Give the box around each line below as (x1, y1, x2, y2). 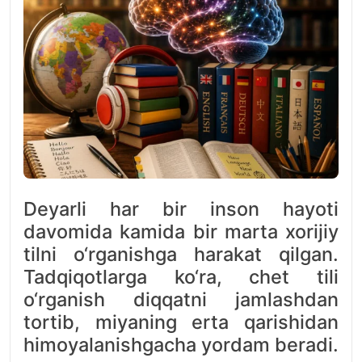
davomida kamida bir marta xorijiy (23, 220, 339, 243)
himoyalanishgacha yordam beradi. (23, 333, 339, 356)
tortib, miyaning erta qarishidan (23, 310, 339, 334)
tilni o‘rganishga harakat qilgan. (23, 242, 339, 266)
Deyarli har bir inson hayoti (23, 197, 339, 221)
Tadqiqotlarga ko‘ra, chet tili (23, 265, 339, 288)
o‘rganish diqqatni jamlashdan (23, 288, 339, 311)
